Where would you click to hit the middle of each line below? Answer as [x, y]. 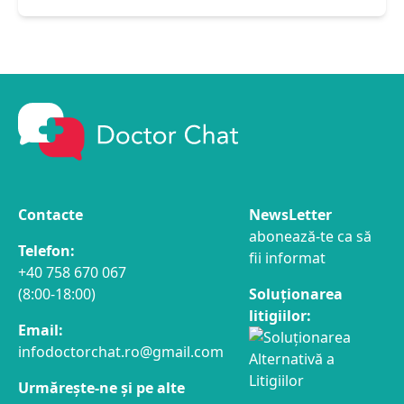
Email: [41, 330]
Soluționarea [296, 294]
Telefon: [46, 250]
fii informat [287, 257]
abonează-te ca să [310, 236]
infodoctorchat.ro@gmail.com [121, 351]
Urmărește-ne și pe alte [101, 387]
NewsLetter [290, 214]
